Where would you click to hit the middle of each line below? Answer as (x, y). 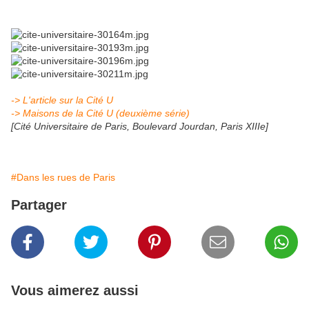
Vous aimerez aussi (75, 291)
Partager (39, 205)
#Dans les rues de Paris (63, 178)
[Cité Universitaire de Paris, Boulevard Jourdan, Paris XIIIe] (140, 127)
